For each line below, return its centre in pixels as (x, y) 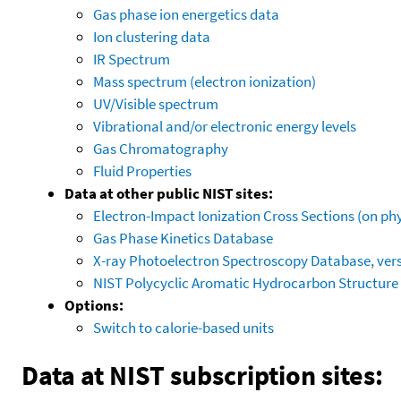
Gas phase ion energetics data (186, 14)
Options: (94, 305)
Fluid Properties (142, 171)
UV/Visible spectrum (156, 103)
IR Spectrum (132, 59)
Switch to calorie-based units (183, 327)
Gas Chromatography (161, 148)
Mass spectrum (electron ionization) (205, 81)
